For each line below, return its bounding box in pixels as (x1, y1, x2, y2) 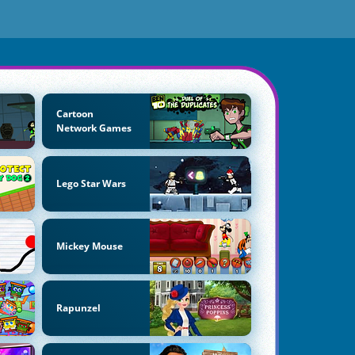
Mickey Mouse (55, 239, 123, 253)
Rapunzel (55, 301, 101, 315)
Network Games (55, 121, 132, 135)
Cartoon (55, 107, 94, 120)
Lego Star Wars (55, 176, 126, 190)
